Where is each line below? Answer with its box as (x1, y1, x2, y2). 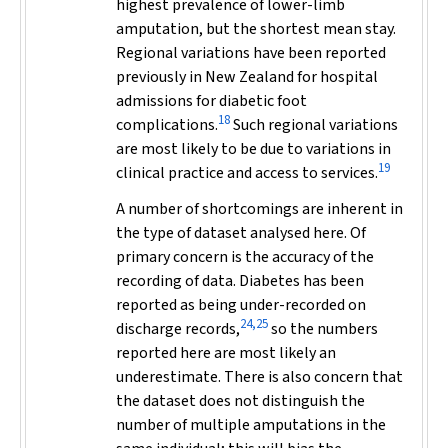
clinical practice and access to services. (116, 162, 378, 184)
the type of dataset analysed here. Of (116, 222, 366, 244)
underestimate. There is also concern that (116, 366, 403, 388)
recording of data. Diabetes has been (116, 270, 364, 292)
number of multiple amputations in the (116, 414, 386, 436)
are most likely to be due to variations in (116, 138, 391, 160)
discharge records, (116, 318, 240, 340)
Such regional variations (230, 114, 398, 136)
